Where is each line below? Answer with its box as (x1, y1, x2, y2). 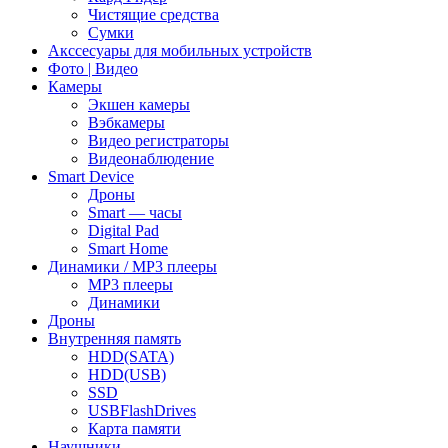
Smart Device (48, 168, 134, 185)
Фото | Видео (48, 60, 138, 77)
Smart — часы (88, 204, 182, 221)
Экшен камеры (88, 96, 190, 113)
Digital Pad (88, 222, 159, 239)
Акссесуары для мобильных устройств (48, 42, 312, 59)
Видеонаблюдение (88, 150, 214, 167)
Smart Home (88, 240, 168, 257)
